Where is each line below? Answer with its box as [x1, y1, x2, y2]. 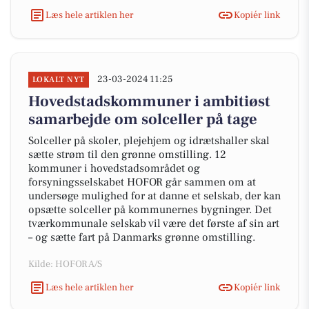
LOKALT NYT [32, 74, 85, 85]
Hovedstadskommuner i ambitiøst [28, 92, 270, 111]
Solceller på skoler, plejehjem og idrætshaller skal [28, 134, 270, 148]
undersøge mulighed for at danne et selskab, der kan [28, 189, 281, 203]
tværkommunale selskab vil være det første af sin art [28, 217, 279, 230]
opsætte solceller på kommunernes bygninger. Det [28, 203, 272, 217]
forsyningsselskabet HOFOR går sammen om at [28, 175, 256, 189]
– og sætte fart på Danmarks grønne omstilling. [28, 230, 255, 244]
